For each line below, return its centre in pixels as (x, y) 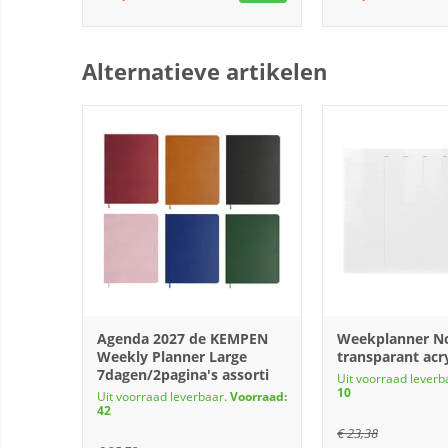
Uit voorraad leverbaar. (163, 396)
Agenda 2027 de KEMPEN (182, 338)
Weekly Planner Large (172, 356)
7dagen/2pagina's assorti (183, 374)
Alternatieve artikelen (204, 71)
